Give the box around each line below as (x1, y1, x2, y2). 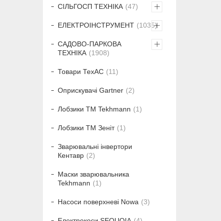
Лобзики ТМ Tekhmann (58, 105, 131, 113)
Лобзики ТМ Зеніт (58, 124, 114, 132)
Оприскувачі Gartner (58, 86, 123, 95)
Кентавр (58, 151, 84, 160)
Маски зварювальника (58, 170, 129, 179)
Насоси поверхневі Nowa (58, 198, 139, 206)
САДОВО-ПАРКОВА (58, 40, 121, 48)
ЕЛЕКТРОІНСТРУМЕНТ (58, 21, 134, 30)
